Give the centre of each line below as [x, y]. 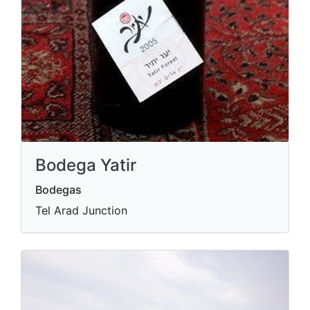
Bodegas [58, 190]
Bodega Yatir [86, 165]
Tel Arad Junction [81, 210]
